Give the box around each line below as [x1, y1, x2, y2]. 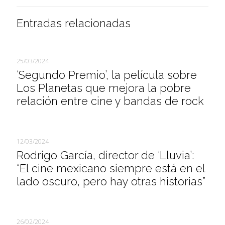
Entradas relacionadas [17, 17, 131, 30]
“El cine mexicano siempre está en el [17, 162, 205, 175]
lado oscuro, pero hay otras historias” [17, 175, 205, 188]
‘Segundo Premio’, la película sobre [17, 68, 197, 81]
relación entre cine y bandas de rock [17, 94, 204, 107]
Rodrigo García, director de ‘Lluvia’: [17, 149, 194, 162]
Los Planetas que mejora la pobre [17, 81, 191, 94]
